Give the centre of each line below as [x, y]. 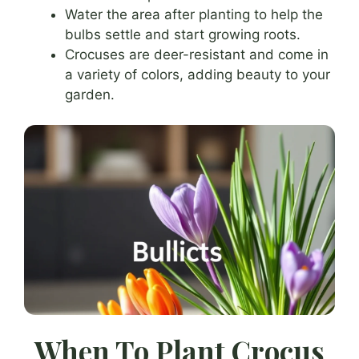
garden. [90, 94]
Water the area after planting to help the [194, 14]
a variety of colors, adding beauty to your [198, 74]
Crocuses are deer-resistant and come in [197, 54]
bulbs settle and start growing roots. [183, 34]
